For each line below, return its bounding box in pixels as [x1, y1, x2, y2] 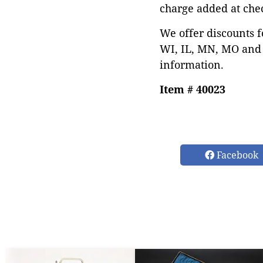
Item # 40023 [160, 82, 225, 96]
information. [160, 58, 224, 72]
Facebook [214, 149, 258, 161]
